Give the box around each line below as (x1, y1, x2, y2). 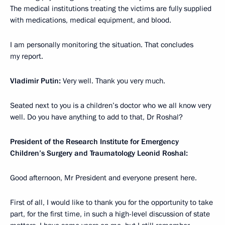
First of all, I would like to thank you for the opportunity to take (10, 197, 213, 207)
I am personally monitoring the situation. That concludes (10, 40, 193, 50)
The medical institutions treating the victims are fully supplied (10, 4, 211, 14)
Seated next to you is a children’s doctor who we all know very (10, 100, 211, 110)
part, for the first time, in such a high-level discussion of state (10, 209, 210, 219)
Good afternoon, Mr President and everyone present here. (10, 173, 197, 183)
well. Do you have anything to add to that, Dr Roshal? (10, 112, 183, 122)
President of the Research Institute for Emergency (10, 137, 179, 147)
